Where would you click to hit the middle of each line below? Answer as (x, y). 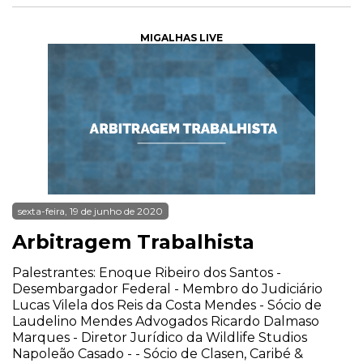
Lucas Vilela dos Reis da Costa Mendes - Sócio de (167, 305)
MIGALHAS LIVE (181, 38)
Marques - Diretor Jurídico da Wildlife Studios (160, 337)
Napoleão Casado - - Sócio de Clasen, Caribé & (158, 354)
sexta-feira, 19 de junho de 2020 (90, 211)
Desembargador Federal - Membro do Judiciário (167, 289)
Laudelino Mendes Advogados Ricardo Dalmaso (166, 321)
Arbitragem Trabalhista (133, 242)
